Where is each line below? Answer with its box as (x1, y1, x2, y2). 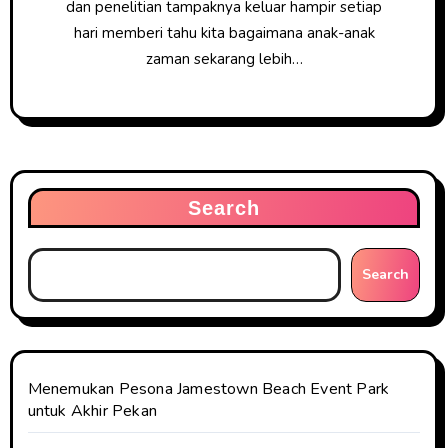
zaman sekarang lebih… (145, 49, 303, 70)
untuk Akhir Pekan (27, 400, 157, 423)
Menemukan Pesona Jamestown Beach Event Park (27, 378, 390, 401)
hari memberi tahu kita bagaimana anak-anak (73, 23, 375, 44)
